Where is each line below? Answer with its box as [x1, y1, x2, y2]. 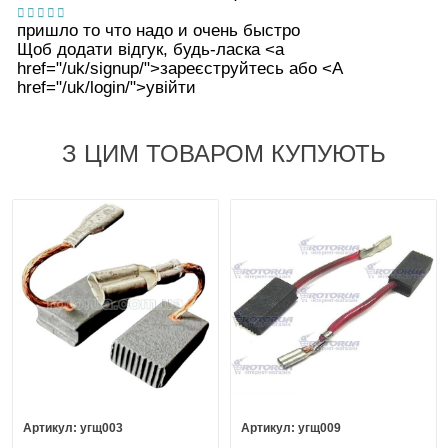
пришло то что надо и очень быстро [16, 20, 300, 40]
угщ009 [298, 421, 342, 434]
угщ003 [80, 421, 124, 434]
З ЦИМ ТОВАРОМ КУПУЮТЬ [62, 140, 386, 167]
